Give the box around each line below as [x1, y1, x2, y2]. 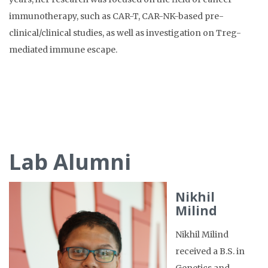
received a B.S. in [175, 246, 245, 257]
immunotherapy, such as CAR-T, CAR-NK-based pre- [9, 11, 224, 22]
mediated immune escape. [9, 44, 117, 56]
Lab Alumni [9, 147, 131, 177]
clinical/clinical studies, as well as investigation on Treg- [9, 28, 241, 39]
